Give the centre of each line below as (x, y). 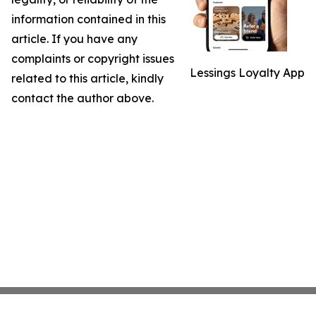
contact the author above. (83, 98)
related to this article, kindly (87, 78)
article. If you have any (74, 39)
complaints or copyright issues (93, 59)
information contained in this (89, 19)
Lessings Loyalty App (247, 73)
